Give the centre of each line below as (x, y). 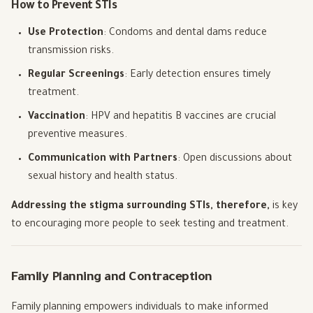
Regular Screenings (76, 76)
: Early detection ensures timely (197, 76)
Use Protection (66, 34)
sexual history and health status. (103, 178)
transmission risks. (71, 52)
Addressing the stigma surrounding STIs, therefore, (140, 207)
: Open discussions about (235, 160)
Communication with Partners (103, 160)
